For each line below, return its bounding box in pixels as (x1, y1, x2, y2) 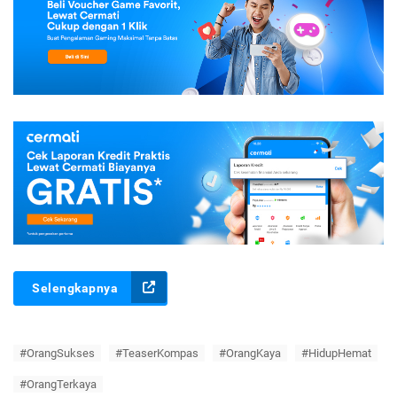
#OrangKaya (219, 346, 281, 360)
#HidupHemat (301, 346, 371, 360)
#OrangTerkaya (19, 377, 97, 391)
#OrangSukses (19, 346, 95, 360)
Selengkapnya (32, 280, 118, 295)
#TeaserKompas (115, 346, 198, 360)
